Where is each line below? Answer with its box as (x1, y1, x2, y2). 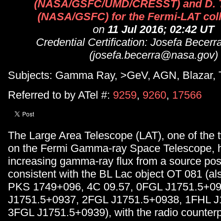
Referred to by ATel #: (8, 89, 113, 102)
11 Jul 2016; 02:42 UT (108, 23, 214, 36)
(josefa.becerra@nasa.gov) (89, 49, 218, 62)
